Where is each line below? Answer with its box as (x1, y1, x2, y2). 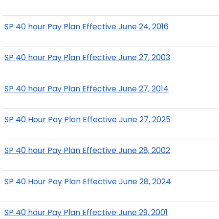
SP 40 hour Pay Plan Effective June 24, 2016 (4, 21, 169, 32)
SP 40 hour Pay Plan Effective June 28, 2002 (4, 145, 170, 156)
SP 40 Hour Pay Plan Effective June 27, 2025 (4, 113, 171, 125)
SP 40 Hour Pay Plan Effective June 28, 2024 (4, 175, 171, 187)
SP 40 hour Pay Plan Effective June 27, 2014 (4, 83, 169, 94)
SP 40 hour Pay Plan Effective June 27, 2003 (4, 52, 170, 64)
